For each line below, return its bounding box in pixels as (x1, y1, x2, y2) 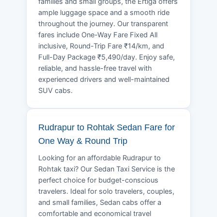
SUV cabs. (38, 86, 73, 95)
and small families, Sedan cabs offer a (38, 198, 161, 207)
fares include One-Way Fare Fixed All (38, 30, 157, 39)
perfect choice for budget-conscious (38, 175, 158, 185)
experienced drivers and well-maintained (38, 75, 170, 84)
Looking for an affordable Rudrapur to (38, 153, 161, 162)
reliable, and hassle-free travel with (38, 63, 152, 73)
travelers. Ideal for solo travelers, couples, (38, 186, 174, 196)
